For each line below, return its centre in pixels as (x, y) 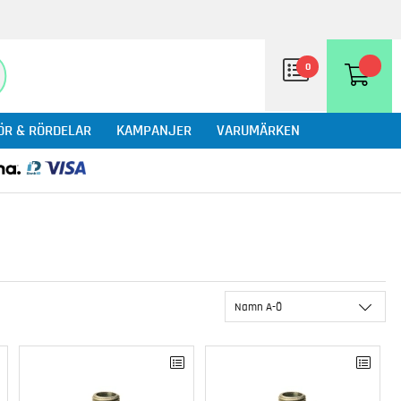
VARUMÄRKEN (258, 130)
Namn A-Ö (258, 307)
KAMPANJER (154, 130)
